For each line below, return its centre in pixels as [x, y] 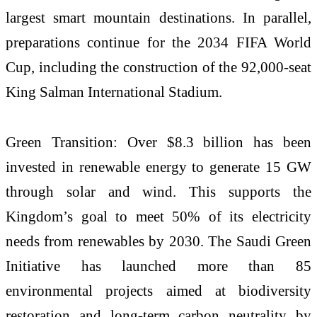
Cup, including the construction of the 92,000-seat [158, 67]
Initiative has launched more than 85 [158, 266]
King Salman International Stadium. [114, 91]
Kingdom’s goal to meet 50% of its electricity [158, 217]
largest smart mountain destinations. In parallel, [158, 17]
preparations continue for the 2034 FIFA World [158, 42]
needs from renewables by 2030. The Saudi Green [158, 241]
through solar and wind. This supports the [158, 192]
